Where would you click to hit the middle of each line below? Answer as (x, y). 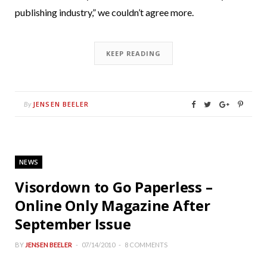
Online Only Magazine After (113, 205)
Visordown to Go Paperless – (114, 187)
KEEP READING (133, 53)
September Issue (73, 223)
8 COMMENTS (146, 244)
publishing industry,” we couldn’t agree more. (104, 12)
